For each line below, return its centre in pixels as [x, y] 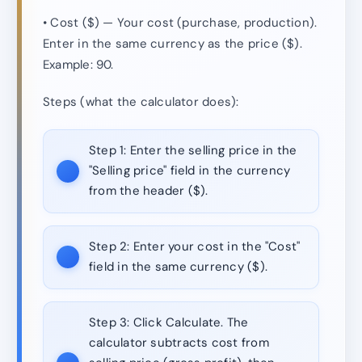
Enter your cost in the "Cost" [215, 247]
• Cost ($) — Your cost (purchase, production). [180, 23]
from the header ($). [149, 191]
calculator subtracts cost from [179, 343]
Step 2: [109, 247]
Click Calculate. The [189, 323]
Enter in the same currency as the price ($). [173, 44]
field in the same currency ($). [178, 267]
